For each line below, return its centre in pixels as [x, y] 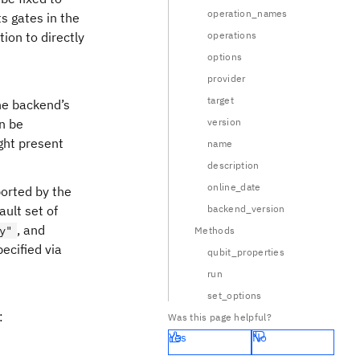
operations [232, 35]
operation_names [247, 13]
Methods [215, 230]
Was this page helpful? [220, 317]
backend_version [246, 209]
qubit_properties [246, 252]
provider [227, 78]
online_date [234, 187]
